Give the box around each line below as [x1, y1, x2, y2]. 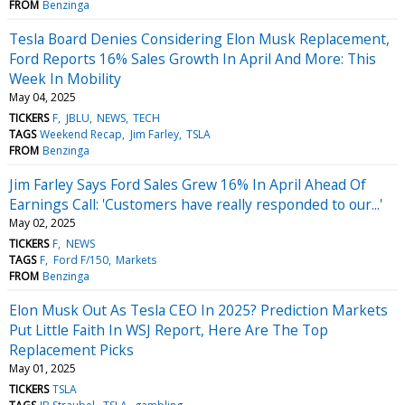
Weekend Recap [40, 126, 123, 142]
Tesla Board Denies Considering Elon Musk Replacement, [9, 28, 390, 49]
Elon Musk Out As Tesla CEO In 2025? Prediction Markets [9, 299, 388, 320]
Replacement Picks [9, 339, 134, 360]
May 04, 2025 [9, 89, 76, 105]
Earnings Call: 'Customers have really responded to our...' [9, 193, 382, 214]
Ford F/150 [52, 251, 108, 268]
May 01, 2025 [9, 360, 76, 376]
